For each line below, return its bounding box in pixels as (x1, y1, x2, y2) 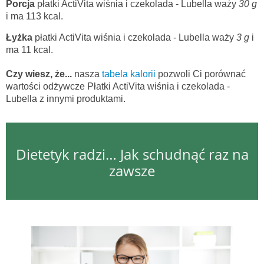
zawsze (109, 161, 155, 181)
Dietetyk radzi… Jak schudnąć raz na (15, 144, 249, 164)
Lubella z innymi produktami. (6, 94, 126, 104)
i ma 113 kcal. (6, 11, 63, 22)
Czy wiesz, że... (6, 69, 72, 80)
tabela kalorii (102, 69, 158, 80)
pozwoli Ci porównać (158, 69, 246, 80)
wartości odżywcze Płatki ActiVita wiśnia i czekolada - (6, 81, 230, 92)
